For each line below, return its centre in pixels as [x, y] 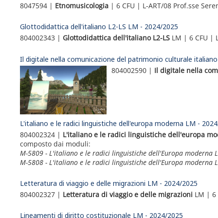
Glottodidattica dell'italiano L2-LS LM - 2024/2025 [99, 27]
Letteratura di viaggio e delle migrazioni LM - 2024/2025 [109, 183]
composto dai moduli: [55, 144]
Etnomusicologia [81, 6]
